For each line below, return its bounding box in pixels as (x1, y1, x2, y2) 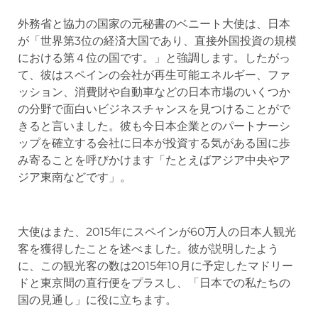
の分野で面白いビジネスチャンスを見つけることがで (18, 102, 290, 116)
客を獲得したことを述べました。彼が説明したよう (18, 241, 279, 256)
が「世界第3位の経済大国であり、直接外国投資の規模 (18, 33, 297, 48)
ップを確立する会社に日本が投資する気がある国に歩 (18, 136, 290, 150)
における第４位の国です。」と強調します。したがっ (18, 50, 290, 65)
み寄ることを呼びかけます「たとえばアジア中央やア (18, 153, 290, 167)
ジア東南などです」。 (18, 170, 131, 184)
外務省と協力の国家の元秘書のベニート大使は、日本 (18, 16, 290, 31)
